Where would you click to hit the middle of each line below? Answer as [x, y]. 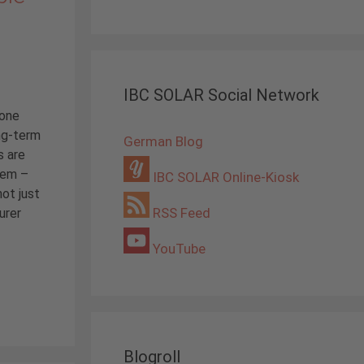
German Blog [163, 141]
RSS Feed [180, 213]
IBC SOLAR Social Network [221, 95]
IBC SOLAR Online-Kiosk [224, 177]
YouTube [178, 249]
